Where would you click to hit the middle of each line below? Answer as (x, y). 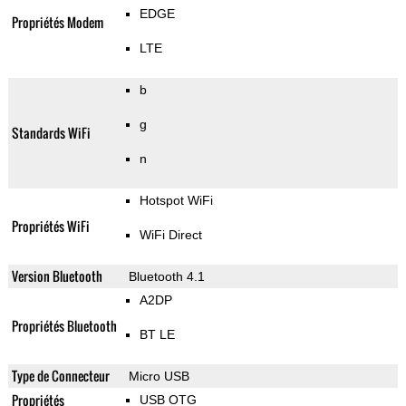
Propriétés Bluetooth (64, 326)
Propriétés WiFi (50, 227)
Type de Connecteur (60, 376)
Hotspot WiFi (176, 201)
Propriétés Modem (57, 23)
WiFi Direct (170, 235)
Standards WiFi (51, 133)
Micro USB (159, 377)
